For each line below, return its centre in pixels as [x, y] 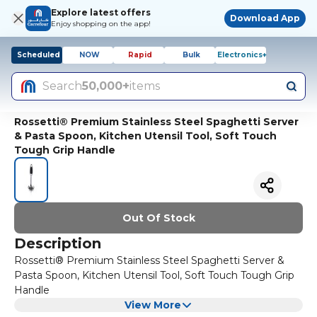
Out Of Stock [158, 218]
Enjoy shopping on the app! [101, 24]
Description [58, 243]
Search [62, 86]
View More [153, 305]
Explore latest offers [101, 12]
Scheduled [38, 55]
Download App [265, 18]
